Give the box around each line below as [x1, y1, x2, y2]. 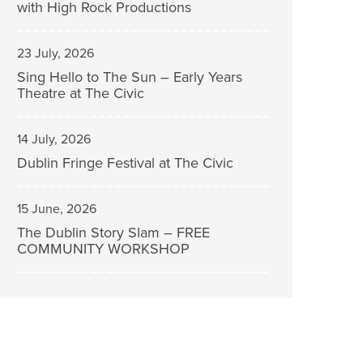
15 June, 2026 [17, 201, 96, 217]
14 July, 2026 [17, 131, 91, 147]
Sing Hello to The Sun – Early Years [17, 68, 242, 86]
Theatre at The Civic [17, 84, 144, 102]
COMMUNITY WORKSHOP [17, 240, 190, 258]
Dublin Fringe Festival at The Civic [17, 154, 233, 172]
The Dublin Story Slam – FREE [17, 224, 210, 241]
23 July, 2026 [17, 45, 94, 62]
